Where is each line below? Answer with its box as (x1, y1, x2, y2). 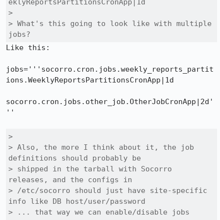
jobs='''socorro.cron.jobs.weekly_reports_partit (6, 65, 214, 74)
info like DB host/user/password (8, 197, 145, 206)
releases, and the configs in (8, 175, 132, 184)
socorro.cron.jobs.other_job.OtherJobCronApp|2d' (6, 97, 214, 106)
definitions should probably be (8, 154, 141, 163)
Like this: (6, 43, 50, 52)
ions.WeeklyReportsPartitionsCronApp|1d (6, 76, 174, 84)
